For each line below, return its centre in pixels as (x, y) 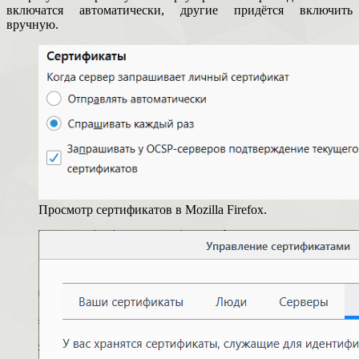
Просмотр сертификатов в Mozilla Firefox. (153, 210)
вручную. (32, 25)
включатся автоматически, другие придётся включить (179, 10)
